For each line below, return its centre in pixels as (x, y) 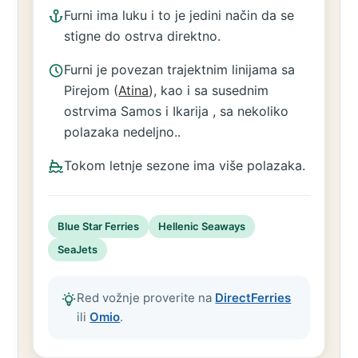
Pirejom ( (91, 90)
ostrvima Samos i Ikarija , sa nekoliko (177, 111)
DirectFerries (253, 298)
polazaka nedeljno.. (123, 132)
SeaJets (78, 249)
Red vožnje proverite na (146, 298)
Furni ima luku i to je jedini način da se (179, 15)
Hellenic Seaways (202, 226)
